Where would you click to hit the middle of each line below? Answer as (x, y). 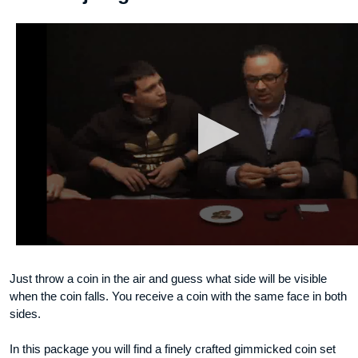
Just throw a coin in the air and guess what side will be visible (168, 279)
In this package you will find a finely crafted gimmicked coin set (173, 349)
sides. (25, 314)
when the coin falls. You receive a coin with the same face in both (178, 296)
